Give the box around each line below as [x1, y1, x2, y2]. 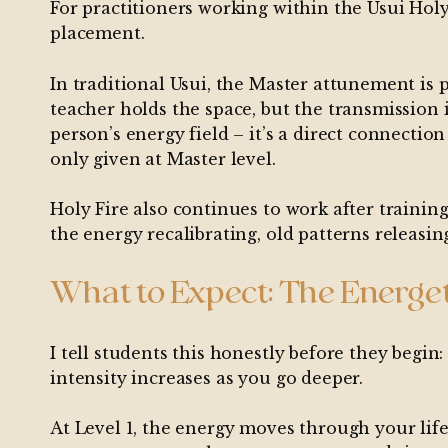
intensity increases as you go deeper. [50, 367, 364, 388]
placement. [50, 23, 145, 44]
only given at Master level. [50, 148, 276, 169]
